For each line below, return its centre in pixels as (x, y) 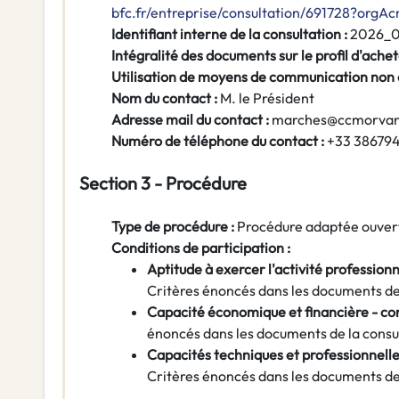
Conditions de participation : (201, 248)
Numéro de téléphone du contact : (219, 141)
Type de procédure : (174, 227)
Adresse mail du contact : (191, 120)
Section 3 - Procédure (163, 183)
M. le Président (267, 98)
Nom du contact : (166, 98)
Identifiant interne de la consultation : (231, 34)
